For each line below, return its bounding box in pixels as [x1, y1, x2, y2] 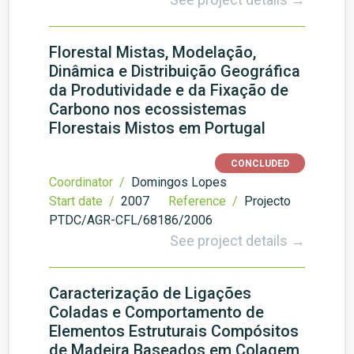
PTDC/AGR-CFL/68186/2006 [49, 213, 213, 228]
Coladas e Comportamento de [49, 303, 264, 322]
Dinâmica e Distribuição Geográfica [49, 62, 300, 81]
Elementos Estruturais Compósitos [49, 322, 299, 341]
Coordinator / [49, 175, 128, 190]
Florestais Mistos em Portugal [49, 119, 265, 137]
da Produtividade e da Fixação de [49, 81, 288, 100]
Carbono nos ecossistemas [49, 100, 247, 119]
